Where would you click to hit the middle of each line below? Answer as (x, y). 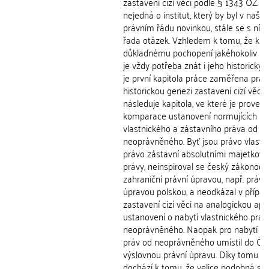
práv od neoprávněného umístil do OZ (195, 241)
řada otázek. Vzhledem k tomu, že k (191, 40)
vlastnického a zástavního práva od (190, 128)
